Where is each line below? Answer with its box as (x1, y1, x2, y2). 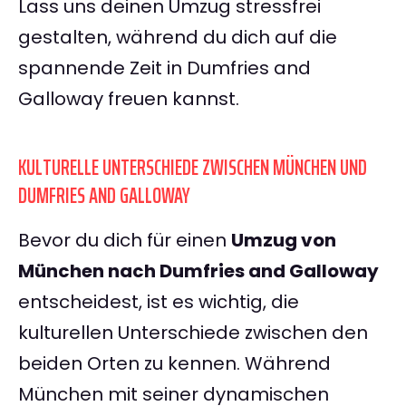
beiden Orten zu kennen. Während (18, 351, 331, 377)
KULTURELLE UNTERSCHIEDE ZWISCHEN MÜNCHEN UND (18, 150, 367, 186)
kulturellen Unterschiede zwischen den (18, 320, 368, 346)
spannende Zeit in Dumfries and (18, 55, 311, 82)
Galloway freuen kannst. (18, 86, 239, 112)
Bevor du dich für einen (18, 227, 231, 254)
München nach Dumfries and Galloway (18, 258, 379, 285)
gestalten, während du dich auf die (18, 24, 337, 51)
